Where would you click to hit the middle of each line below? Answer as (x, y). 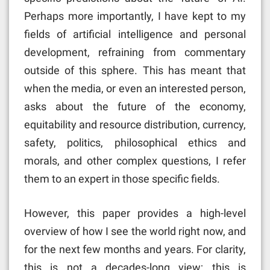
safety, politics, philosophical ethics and (135, 143)
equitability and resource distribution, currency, (135, 125)
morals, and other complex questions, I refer (135, 161)
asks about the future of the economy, (135, 107)
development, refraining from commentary (135, 52)
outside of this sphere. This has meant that (135, 71)
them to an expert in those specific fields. (122, 179)
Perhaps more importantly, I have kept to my (135, 16)
